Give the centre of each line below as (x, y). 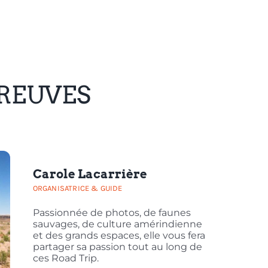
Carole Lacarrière (90, 174)
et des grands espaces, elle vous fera (119, 235)
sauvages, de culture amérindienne (117, 224)
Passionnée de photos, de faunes (112, 212)
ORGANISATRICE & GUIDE (77, 188)
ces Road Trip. (66, 258)
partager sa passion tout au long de (117, 246)
